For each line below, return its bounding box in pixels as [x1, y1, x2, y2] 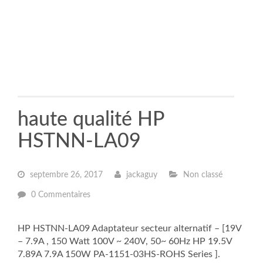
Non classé [181, 171, 222, 179]
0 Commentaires [31, 191, 90, 199]
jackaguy [124, 171, 157, 179]
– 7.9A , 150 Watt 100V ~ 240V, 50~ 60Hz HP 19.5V [18, 237, 232, 246]
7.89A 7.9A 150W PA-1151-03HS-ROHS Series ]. [18, 249, 220, 259]
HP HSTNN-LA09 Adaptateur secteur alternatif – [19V [18, 224, 241, 233]
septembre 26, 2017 [28, 171, 103, 179]
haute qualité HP [18, 110, 164, 130]
